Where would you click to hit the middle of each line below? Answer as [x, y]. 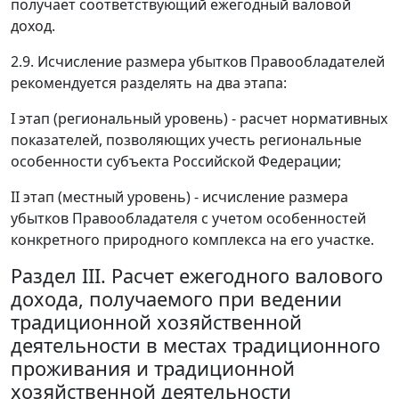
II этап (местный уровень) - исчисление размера [179, 197]
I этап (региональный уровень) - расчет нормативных [199, 119]
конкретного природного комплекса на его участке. [192, 240]
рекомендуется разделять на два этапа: [149, 83]
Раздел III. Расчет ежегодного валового [197, 276]
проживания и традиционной [153, 369]
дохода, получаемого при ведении [176, 299]
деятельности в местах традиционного [195, 346]
